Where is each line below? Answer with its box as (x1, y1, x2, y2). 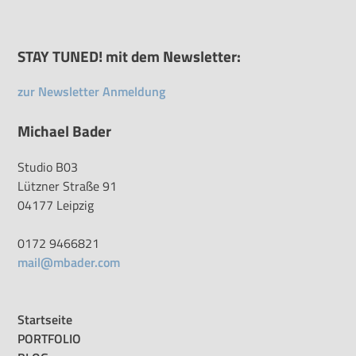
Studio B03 (17, 157, 79, 176)
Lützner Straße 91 (17, 176, 118, 195)
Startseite (17, 309, 73, 329)
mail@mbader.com (17, 252, 121, 272)
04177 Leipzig (17, 195, 95, 215)
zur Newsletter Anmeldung (17, 82, 166, 102)
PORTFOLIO (17, 328, 82, 348)
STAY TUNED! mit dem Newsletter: (17, 44, 242, 68)
